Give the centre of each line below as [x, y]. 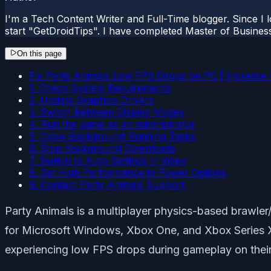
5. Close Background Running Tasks [112, 136]
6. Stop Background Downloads [102, 148]
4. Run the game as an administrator [112, 124]
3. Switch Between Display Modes [106, 112]
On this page [39, 53]
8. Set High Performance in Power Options [128, 172]
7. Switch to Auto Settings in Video [108, 160]
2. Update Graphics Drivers [91, 100]
